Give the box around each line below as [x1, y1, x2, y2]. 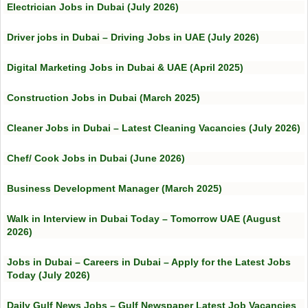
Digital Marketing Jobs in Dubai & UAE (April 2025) [7, 62, 243, 74]
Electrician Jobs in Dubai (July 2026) [7, 1, 179, 13]
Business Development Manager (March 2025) [7, 183, 222, 195]
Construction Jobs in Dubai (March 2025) [7, 92, 200, 104]
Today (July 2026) [7, 269, 90, 281]
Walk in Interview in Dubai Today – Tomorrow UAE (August [7, 213, 280, 225]
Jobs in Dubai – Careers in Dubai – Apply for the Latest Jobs [7, 256, 291, 268]
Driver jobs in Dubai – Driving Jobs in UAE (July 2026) [7, 32, 259, 43]
